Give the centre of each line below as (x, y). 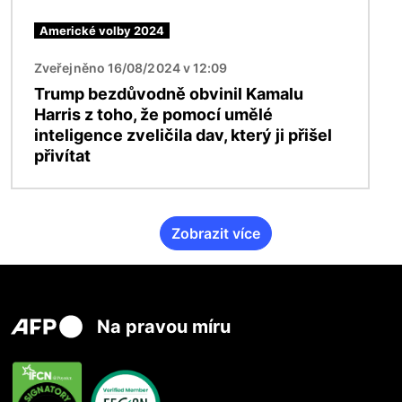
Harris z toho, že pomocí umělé (153, 114)
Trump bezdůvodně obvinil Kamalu (169, 93)
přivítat (62, 155)
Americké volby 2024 (102, 30)
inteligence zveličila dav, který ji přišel (183, 135)
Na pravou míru (164, 327)
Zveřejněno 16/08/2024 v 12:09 (131, 67)
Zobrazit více (215, 233)
